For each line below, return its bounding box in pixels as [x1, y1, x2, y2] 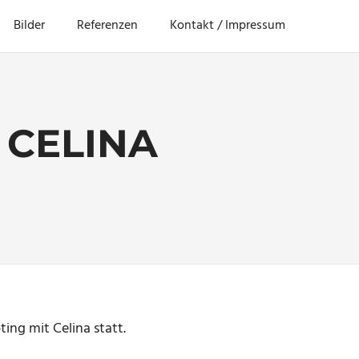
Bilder [14, 15, 45, 37]
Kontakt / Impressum [170, 15, 285, 37]
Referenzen [77, 15, 138, 37]
